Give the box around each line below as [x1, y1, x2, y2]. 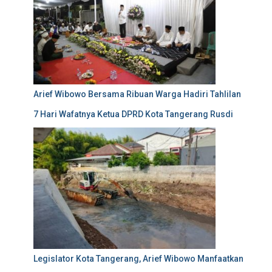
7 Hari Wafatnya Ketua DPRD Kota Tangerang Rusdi [33, 109, 233, 120]
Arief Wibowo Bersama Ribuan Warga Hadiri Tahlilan [33, 89, 241, 100]
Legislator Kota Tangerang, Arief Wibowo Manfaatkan [33, 254, 243, 264]
